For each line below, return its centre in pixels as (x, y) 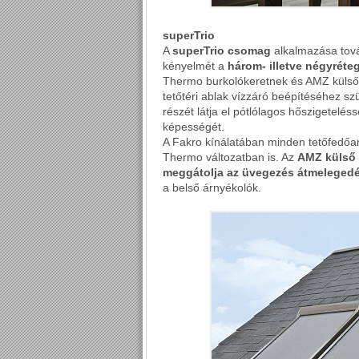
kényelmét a (195, 66)
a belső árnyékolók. (212, 188)
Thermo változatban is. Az (230, 157)
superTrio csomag (222, 50)
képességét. (194, 127)
